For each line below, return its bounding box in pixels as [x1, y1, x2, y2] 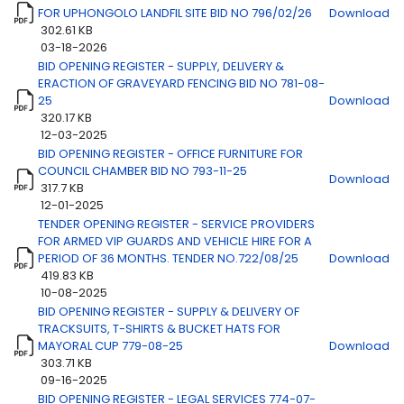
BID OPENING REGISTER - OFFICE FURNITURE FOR [38, 145, 303, 162]
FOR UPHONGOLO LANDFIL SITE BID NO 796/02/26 [38, 5, 312, 22]
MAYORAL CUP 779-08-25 [38, 337, 183, 354]
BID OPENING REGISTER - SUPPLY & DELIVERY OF [38, 303, 299, 320]
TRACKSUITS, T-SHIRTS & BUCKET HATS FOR [38, 320, 280, 337]
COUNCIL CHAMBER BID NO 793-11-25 [38, 162, 247, 179]
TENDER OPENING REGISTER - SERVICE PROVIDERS [38, 216, 315, 233]
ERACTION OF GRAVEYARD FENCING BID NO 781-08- [38, 75, 325, 92]
